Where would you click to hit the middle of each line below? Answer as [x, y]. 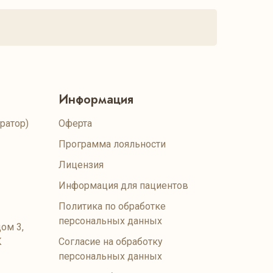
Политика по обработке [112, 206]
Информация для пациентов [123, 185]
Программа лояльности [112, 144]
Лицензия [81, 165]
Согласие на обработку [111, 241]
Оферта [75, 123]
